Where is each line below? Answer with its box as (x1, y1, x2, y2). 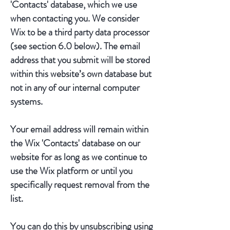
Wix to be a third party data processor (10, 25, 149, 39)
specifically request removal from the (10, 178, 149, 191)
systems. (10, 94, 43, 108)
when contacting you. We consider (10, 11, 139, 25)
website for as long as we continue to (10, 150, 147, 164)
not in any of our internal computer (10, 81, 140, 94)
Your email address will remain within (10, 122, 148, 136)
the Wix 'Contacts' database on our (10, 136, 140, 150)
